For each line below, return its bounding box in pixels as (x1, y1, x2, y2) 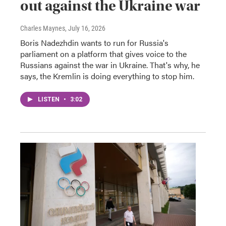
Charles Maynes (20, 24, 65, 32)
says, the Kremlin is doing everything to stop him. (20, 70, 194, 82)
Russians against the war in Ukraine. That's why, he (20, 59, 200, 71)
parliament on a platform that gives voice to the (20, 48, 187, 60)
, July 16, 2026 (65, 24, 105, 32)
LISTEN (38, 96, 61, 103)
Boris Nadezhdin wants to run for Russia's (20, 37, 168, 48)
